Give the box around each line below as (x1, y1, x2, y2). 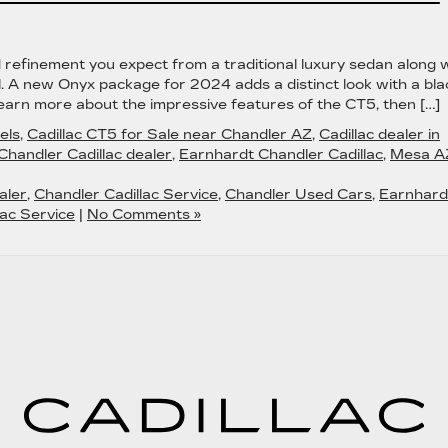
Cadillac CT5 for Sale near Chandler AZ (27, 126, 312, 143)
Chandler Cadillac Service (34, 186, 218, 203)
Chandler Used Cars (225, 186, 372, 203)
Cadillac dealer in (319, 126, 440, 143)
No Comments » (87, 206, 201, 223)
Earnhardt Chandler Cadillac (179, 146, 383, 163)
